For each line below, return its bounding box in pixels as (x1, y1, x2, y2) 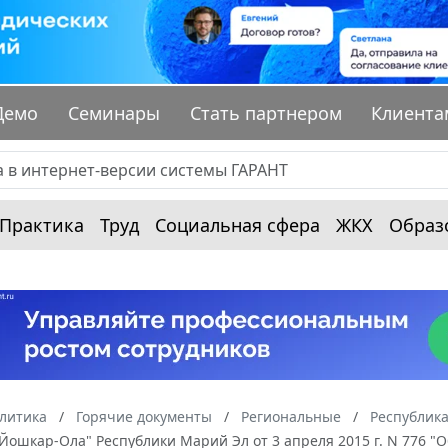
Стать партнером (189, 101, 342, 126)
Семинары (68, 101, 161, 126)
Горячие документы (76, 407, 212, 427)
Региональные (241, 407, 341, 427)
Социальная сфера (155, 213, 320, 238)
